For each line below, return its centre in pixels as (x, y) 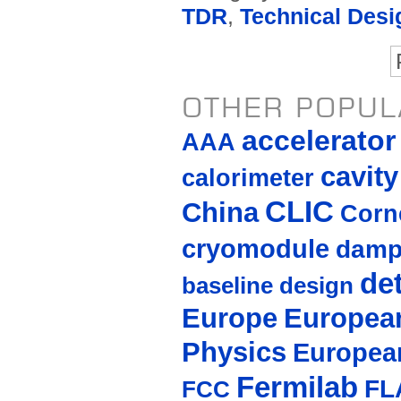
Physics (234, 353)
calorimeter (247, 179)
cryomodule (255, 249)
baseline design (267, 286)
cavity (359, 177)
